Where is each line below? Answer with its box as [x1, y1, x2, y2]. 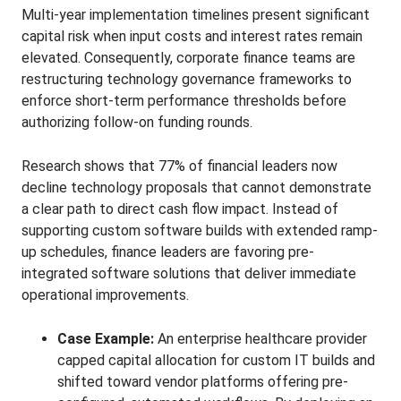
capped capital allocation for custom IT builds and [57, 352, 375, 369]
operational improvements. [21, 286, 189, 303]
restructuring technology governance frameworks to [21, 71, 352, 88]
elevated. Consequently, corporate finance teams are [21, 49, 355, 66]
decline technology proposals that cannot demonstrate [21, 179, 371, 196]
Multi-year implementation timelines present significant [21, 6, 370, 23]
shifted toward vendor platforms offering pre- [57, 373, 348, 390]
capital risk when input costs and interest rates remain [21, 28, 363, 45]
